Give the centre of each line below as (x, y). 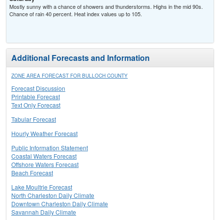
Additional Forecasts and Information (81, 58)
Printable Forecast (36, 97)
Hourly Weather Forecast (44, 134)
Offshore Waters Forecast (45, 165)
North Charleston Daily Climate (53, 195)
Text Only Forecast (36, 105)
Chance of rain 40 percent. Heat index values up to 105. (76, 14)
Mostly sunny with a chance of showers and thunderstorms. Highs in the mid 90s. (106, 7)
